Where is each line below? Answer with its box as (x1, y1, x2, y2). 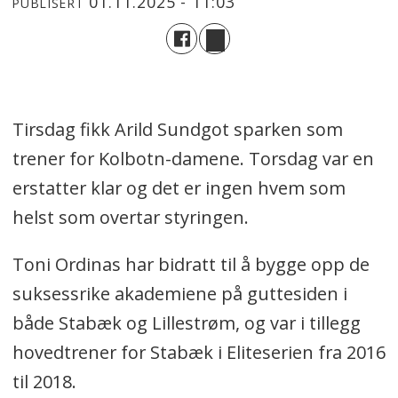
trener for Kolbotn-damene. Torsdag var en (12, 147, 374, 171)
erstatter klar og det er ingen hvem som (12, 176, 346, 201)
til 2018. (12, 370, 81, 394)
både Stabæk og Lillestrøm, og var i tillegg (12, 311, 361, 336)
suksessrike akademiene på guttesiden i (12, 282, 347, 306)
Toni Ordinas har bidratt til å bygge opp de (12, 252, 370, 277)
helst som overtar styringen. (12, 205, 249, 230)
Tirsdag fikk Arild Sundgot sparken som (12, 117, 343, 142)
